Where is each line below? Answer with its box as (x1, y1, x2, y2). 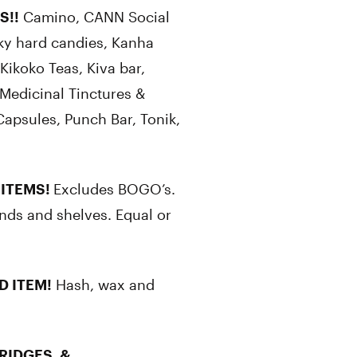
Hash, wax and (52, 276, 155, 293)
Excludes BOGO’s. (53, 180, 175, 198)
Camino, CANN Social (19, 8, 170, 25)
